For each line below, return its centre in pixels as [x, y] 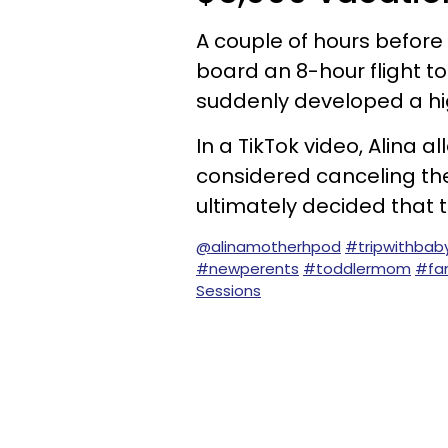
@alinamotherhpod [268, 246]
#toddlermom [357, 268]
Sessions [228, 290]
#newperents [247, 268]
